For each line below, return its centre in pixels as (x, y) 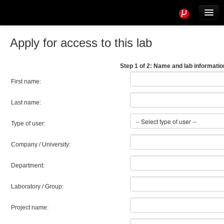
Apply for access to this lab (81, 43)
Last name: (26, 102)
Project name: (30, 207)
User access (28, 52)
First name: (26, 81)
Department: (28, 165)
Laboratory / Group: (37, 186)
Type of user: (28, 123)
